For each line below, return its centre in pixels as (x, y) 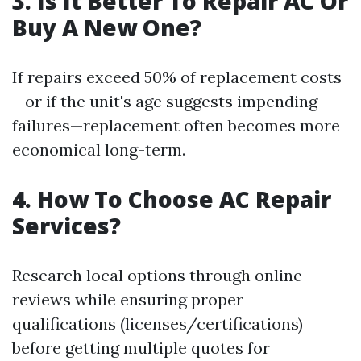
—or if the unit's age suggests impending (165, 101)
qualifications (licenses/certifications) (158, 324)
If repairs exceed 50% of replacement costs (177, 77)
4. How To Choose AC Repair (172, 199)
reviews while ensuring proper (128, 299)
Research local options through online (157, 275)
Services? (66, 226)
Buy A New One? (107, 27)
